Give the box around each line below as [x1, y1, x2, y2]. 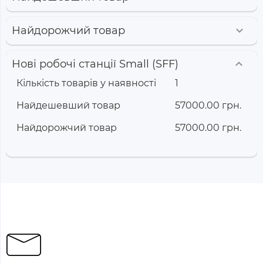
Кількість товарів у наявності [16, 77, 156, 89]
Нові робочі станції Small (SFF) [12, 57, 178, 70]
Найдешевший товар [16, 99, 120, 111]
